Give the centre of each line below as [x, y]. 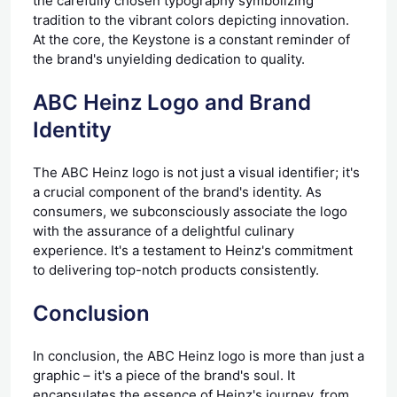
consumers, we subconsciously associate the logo [190, 211]
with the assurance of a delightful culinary [163, 230]
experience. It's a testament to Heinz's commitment [193, 250]
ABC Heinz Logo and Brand [172, 102]
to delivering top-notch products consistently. [176, 269]
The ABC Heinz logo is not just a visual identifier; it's [196, 172]
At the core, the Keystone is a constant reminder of [191, 39]
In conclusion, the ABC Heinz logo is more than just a [198, 355]
